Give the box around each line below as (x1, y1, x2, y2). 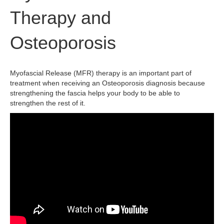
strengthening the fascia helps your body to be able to (10, 89, 180, 97)
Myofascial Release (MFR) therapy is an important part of (10, 69, 191, 77)
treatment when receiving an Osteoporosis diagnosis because (10, 79, 205, 87)
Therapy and (10, 7, 111, 28)
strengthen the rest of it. (10, 99, 87, 107)
